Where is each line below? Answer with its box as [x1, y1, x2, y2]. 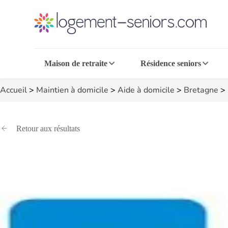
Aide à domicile [118, 84, 175, 96]
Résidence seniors [140, 59, 201, 68]
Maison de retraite [44, 59, 108, 68]
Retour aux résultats [16, 124, 80, 133]
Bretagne [184, 84, 218, 96]
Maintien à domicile [36, 84, 108, 96]
